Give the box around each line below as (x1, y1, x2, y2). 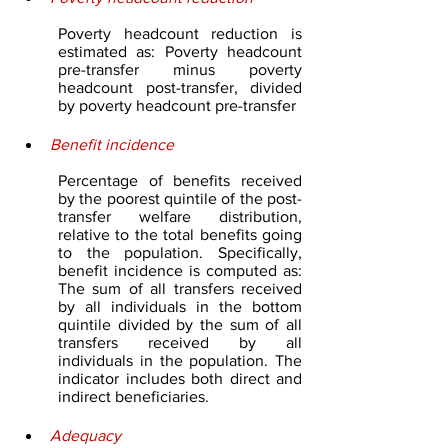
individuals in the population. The (58, 352, 302, 369)
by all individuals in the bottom (58, 298, 302, 315)
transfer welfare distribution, (58, 208, 302, 225)
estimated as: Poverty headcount (58, 43, 302, 60)
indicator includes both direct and (58, 370, 302, 387)
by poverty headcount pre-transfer (58, 97, 296, 114)
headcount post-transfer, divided (58, 79, 302, 96)
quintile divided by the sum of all (58, 316, 302, 333)
